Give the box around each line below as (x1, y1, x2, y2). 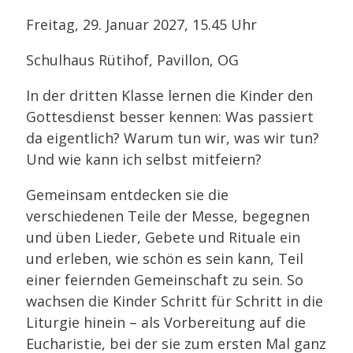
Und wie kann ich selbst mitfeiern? (26, 150, 262, 169)
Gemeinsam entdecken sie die (26, 185, 229, 205)
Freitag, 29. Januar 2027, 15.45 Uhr (26, 15, 257, 35)
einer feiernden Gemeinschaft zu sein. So (26, 270, 303, 290)
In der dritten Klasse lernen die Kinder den (26, 86, 313, 106)
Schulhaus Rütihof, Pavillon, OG (26, 50, 239, 70)
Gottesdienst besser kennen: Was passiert (26, 107, 314, 127)
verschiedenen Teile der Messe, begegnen (26, 206, 310, 226)
